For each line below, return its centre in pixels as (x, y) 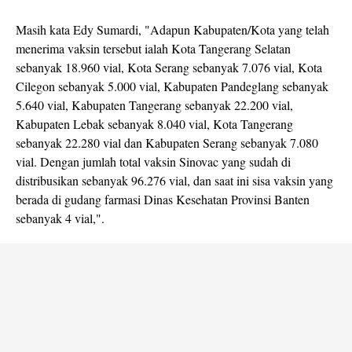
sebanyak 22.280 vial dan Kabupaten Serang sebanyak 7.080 (167, 143)
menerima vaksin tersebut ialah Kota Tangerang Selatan (153, 48)
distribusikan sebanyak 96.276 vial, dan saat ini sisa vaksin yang (174, 180)
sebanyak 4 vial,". (60, 218)
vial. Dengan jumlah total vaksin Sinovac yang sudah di (153, 161)
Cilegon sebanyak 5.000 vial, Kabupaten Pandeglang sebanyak (172, 86)
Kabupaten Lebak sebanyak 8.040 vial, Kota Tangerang (154, 124)
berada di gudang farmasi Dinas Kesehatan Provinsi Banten (163, 199)
